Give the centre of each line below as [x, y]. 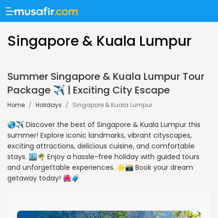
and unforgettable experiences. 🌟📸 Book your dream [100, 167]
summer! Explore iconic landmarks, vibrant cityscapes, [100, 135]
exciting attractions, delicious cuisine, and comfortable [101, 146]
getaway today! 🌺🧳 [43, 178]
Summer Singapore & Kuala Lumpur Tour [106, 76]
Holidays [49, 105]
